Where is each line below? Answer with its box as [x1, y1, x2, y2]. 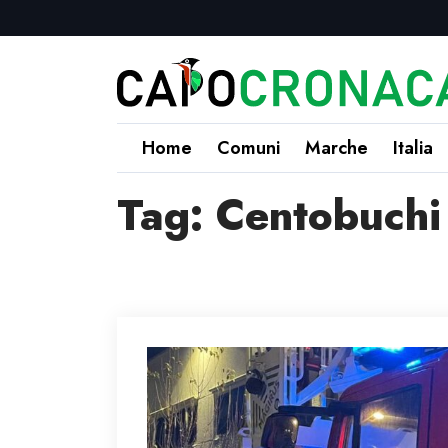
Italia [393, 135, 433, 162]
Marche [305, 135, 368, 162]
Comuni [217, 135, 280, 162]
